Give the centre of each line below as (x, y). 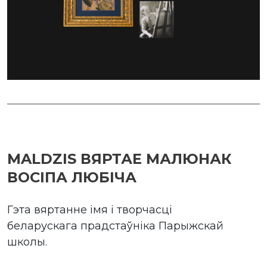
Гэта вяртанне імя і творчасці (90, 209)
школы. (27, 242)
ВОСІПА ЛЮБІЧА (72, 177)
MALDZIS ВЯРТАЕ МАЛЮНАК (119, 159)
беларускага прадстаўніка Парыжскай (115, 226)
